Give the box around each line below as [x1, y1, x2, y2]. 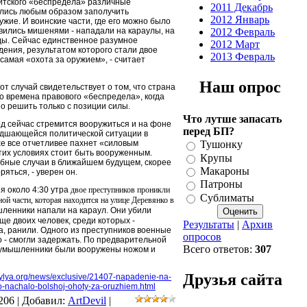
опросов [183, 231, 221, 243]
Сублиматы [200, 192, 254, 204]
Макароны [200, 165, 249, 177]
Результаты [183, 219, 234, 231]
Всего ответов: [183, 243, 255, 256]
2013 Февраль [210, 51, 275, 63]
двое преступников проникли [71, 184, 170, 195]
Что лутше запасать [183, 113, 282, 125]
